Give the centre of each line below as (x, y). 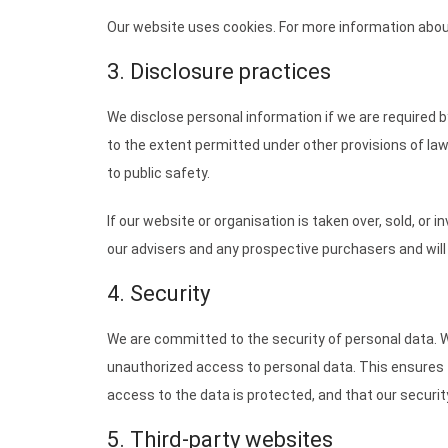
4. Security (158, 293)
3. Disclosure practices (219, 71)
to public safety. (158, 173)
